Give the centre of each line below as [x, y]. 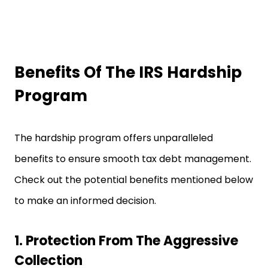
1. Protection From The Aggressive [126, 241]
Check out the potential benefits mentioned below [134, 180]
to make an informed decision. [88, 201]
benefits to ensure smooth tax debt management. [133, 159]
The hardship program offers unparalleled [114, 138]
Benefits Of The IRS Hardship [128, 72]
